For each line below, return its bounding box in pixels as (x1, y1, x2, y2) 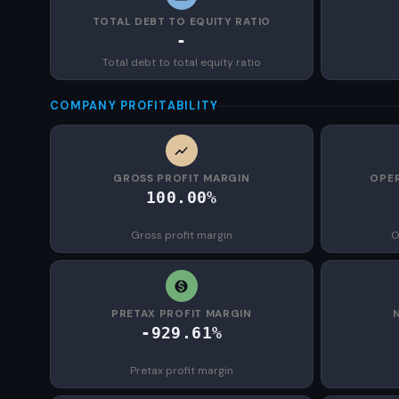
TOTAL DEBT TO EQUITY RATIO (92, 14, 271, 28)
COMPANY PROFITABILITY (50, 99, 219, 113)
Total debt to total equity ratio (102, 55, 261, 69)
